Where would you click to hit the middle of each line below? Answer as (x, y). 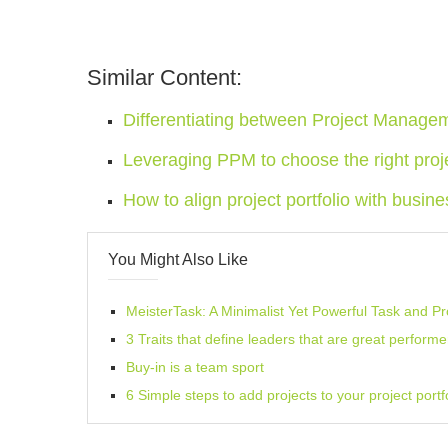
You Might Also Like (178, 259)
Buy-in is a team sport (195, 366)
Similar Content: (164, 77)
